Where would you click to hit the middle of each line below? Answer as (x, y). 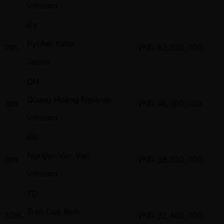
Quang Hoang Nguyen (69, 100)
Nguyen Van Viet (58, 156)
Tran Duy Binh (53, 212)
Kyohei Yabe (50, 44)
